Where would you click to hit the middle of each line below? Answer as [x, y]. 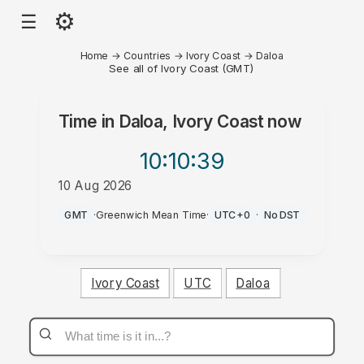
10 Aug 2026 [95, 185]
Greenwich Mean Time [151, 215]
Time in [89, 121]
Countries [147, 55]
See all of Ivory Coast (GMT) [182, 68]
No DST [282, 215]
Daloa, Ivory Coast [191, 121]
